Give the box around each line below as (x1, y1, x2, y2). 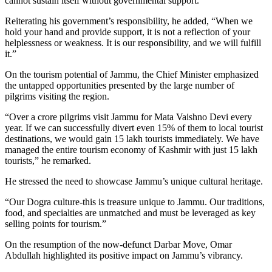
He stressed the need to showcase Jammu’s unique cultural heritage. (5, 175, 263, 186)
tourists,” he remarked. (5, 155, 91, 166)
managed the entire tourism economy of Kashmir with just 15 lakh (5, 144, 257, 155)
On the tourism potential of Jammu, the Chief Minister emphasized (5, 69, 259, 80)
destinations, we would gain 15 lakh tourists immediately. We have (5, 133, 259, 144)
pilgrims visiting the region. (5, 90, 109, 101)
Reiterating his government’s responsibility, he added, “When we (5, 15, 253, 26)
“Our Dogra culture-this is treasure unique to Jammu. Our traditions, (5, 196, 265, 207)
